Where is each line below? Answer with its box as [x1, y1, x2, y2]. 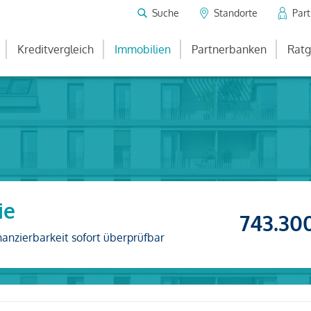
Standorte [214, 6, 258, 19]
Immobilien [115, 42, 171, 56]
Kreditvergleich [17, 42, 94, 56]
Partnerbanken [192, 42, 267, 56]
